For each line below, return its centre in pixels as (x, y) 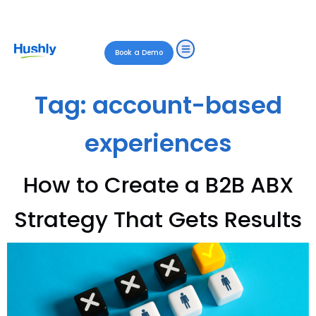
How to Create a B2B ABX (158, 185)
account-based (187, 105)
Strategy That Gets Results (158, 219)
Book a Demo (139, 53)
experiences (158, 143)
